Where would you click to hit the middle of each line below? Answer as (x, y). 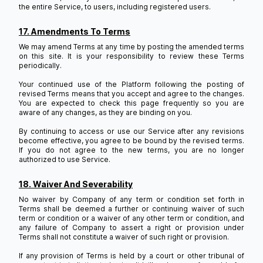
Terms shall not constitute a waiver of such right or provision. (124, 237)
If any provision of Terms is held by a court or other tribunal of (131, 256)
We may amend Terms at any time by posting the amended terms (131, 47)
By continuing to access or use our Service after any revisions (131, 131)
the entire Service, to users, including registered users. (115, 7)
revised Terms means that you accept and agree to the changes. (131, 94)
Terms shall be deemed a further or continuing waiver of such (131, 209)
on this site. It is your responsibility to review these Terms (131, 56)
